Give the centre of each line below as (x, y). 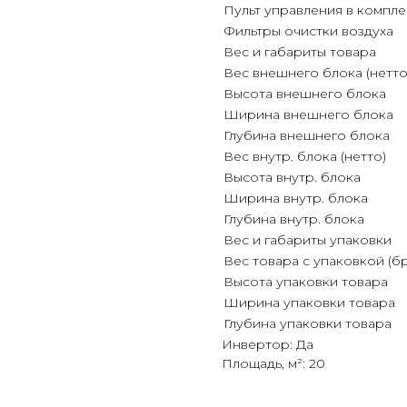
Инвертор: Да (268, 344)
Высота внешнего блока (305, 94)
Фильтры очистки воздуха (308, 31)
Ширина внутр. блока (296, 198)
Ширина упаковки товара (309, 303)
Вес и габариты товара (300, 52)
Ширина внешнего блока (308, 114)
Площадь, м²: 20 (273, 363)
